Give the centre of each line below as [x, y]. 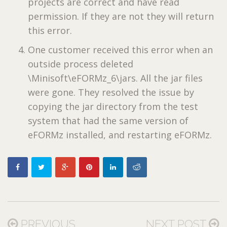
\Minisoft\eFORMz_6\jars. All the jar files [115, 78]
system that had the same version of [108, 120]
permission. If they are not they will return [121, 16]
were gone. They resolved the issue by [111, 92]
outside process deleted [81, 64]
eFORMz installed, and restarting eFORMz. [120, 135]
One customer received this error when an [120, 49]
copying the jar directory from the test [113, 106]
